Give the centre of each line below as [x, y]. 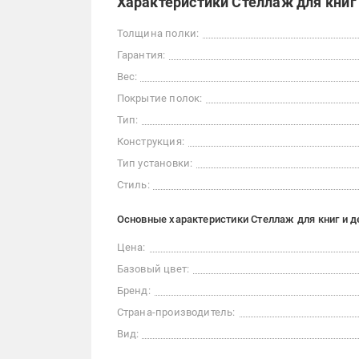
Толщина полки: [158, 33]
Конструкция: [150, 141]
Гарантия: [141, 55]
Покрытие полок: [159, 98]
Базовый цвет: [153, 269]
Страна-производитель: [176, 312]
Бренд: [133, 290]
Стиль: [133, 185]
